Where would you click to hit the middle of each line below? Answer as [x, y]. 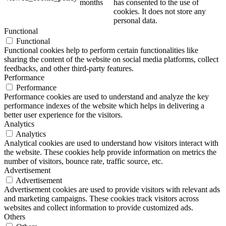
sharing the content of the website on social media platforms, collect [111, 59]
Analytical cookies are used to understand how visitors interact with [111, 143]
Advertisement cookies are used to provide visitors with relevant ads [112, 189]
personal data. [135, 20]
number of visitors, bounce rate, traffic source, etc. [83, 161]
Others [15, 216]
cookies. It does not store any [160, 11]
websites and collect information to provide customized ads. [99, 207]
